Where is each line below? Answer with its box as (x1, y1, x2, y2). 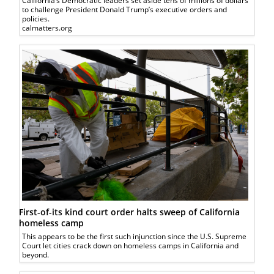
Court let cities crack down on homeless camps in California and (22, 240, 239, 251)
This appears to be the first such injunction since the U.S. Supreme (22, 231, 247, 242)
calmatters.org (22, 23, 73, 34)
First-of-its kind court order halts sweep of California (19, 206, 240, 218)
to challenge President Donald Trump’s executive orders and (22, 4, 228, 15)
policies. (22, 13, 50, 24)
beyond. (22, 249, 50, 260)
